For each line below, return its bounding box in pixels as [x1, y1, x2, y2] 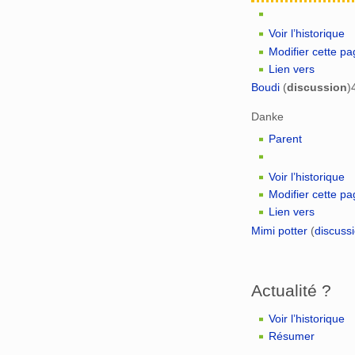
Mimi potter [251, 223, 307, 237]
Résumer [269, 330, 315, 343]
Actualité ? [251, 281, 331, 300]
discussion [287, 81, 347, 94]
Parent [269, 132, 303, 145]
